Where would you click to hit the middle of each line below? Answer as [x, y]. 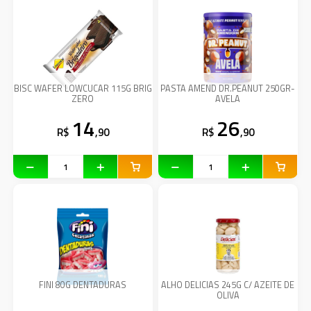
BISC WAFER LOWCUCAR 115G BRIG [83, 89]
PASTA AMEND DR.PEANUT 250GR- [228, 89]
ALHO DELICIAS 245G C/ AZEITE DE [228, 285]
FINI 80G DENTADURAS [83, 285]
